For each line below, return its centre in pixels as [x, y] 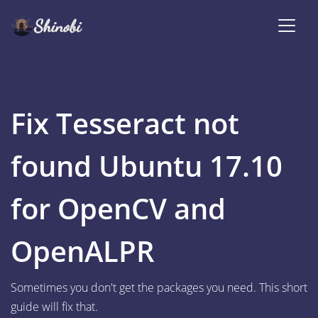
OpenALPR [83, 251]
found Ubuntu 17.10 [147, 166]
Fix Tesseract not [125, 123]
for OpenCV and [118, 208]
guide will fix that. [54, 307]
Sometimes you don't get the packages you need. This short [159, 287]
